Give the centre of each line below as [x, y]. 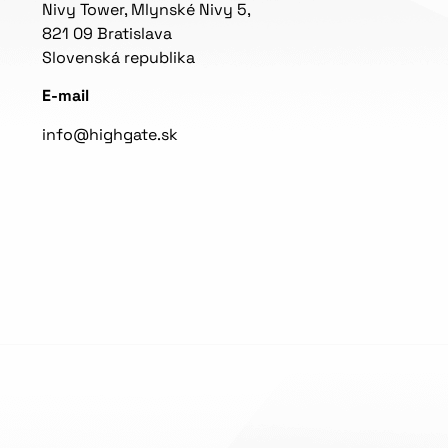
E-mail [65, 96]
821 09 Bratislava [107, 33]
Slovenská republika [118, 57]
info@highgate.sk [110, 134]
